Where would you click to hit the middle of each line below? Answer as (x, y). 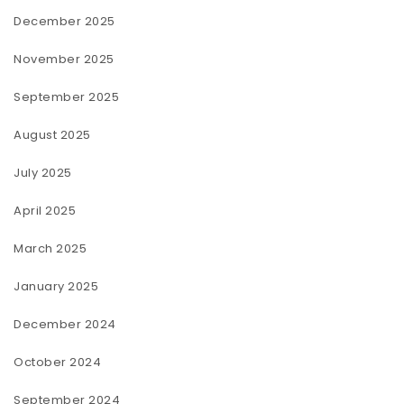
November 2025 (64, 60)
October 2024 (57, 363)
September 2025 (66, 97)
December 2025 (64, 22)
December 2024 (65, 325)
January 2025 (56, 287)
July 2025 (43, 173)
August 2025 (52, 135)
